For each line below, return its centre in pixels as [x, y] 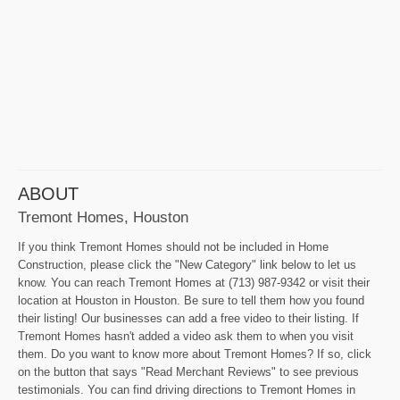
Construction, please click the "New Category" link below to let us [187, 265]
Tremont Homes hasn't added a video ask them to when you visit [186, 337]
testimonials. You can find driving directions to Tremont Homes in [187, 390]
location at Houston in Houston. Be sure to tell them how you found [191, 301]
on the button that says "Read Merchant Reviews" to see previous [188, 372]
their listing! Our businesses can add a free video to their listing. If [188, 319]
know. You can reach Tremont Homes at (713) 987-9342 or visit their [194, 283]
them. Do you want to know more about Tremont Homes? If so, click [195, 354]
